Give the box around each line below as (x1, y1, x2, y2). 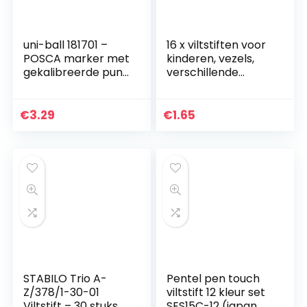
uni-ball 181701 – (23, 37, 108, 53)
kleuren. (167, 78, 210, 95)
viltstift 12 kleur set (167, 284, 266, 301)
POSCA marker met (23, 51, 130, 67)
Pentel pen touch (167, 271, 260, 287)
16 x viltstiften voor (167, 37, 267, 53)
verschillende (167, 64, 239, 81)
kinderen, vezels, (167, 51, 255, 67)
